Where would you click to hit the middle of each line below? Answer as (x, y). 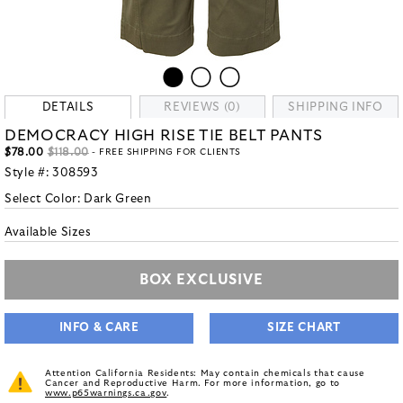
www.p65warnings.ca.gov (106, 393)
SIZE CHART (304, 328)
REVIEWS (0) (202, 107)
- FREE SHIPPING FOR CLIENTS (165, 152)
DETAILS (68, 107)
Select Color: (45, 199)
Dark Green (118, 199)
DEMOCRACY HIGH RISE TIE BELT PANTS (164, 135)
